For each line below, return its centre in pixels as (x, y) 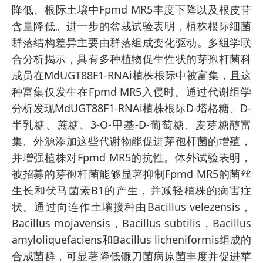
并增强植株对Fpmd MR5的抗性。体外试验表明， (131, 157)
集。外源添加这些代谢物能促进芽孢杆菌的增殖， (131, 141)
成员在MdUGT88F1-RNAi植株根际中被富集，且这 (131, 75)
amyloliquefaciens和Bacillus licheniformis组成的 (131, 239)
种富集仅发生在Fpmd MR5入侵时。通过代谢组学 (131, 91)
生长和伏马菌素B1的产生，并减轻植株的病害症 (131, 190)
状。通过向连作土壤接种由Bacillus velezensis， (131, 206)
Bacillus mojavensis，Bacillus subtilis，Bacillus (131, 223)
